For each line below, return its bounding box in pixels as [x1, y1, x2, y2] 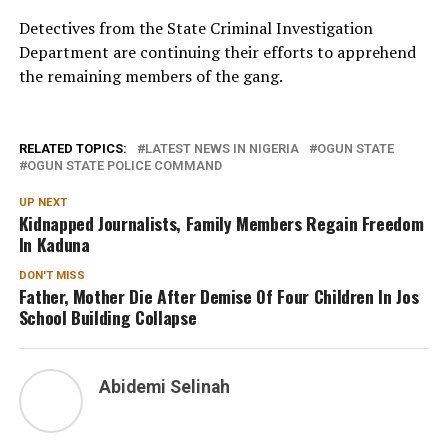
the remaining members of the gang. [18, 65, 283, 88]
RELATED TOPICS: [18, 141, 127, 157]
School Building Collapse [18, 304, 197, 331]
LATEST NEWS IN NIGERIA [144, 141, 299, 157]
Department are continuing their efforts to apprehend [18, 41, 416, 64]
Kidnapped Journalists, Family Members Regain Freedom [18, 210, 424, 237]
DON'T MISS [18, 269, 85, 283]
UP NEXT [18, 196, 67, 210]
